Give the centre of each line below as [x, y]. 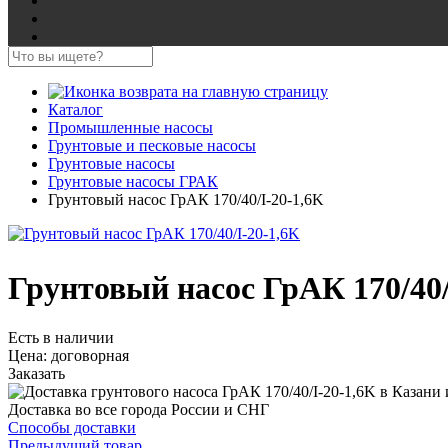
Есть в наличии [61, 337]
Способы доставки [72, 427]
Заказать [36, 373]
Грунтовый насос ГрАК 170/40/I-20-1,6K [186, 199]
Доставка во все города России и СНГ [138, 409]
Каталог [75, 109]
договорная [88, 355]
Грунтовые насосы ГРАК [133, 181]
